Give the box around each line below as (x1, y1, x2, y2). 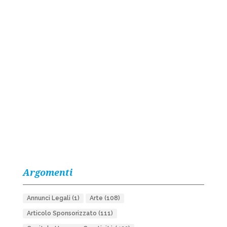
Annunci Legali (26, 195, 70, 202)
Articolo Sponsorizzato (26, 210, 97, 217)
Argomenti (22, 166, 72, 178)
